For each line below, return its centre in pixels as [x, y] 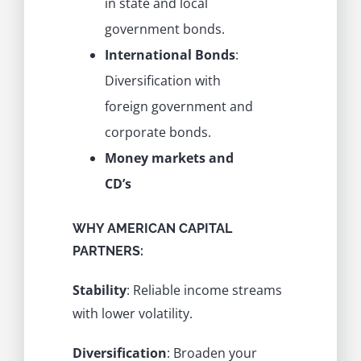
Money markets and [169, 158]
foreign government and [178, 107]
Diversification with [162, 81]
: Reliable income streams [204, 290]
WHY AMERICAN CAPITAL [152, 229]
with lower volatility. [132, 314]
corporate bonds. [158, 133]
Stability [99, 290]
